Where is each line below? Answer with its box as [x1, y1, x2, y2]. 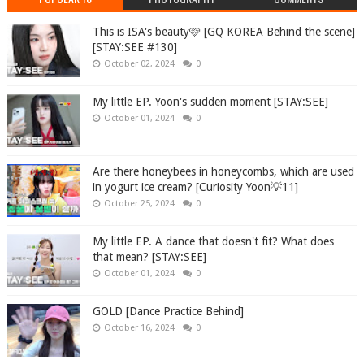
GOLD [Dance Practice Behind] [92, 304, 244, 318]
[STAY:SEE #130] [92, 40, 177, 54]
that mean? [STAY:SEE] [92, 249, 206, 263]
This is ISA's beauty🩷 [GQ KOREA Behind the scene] [92, 24, 355, 38]
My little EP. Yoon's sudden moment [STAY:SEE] [92, 94, 328, 108]
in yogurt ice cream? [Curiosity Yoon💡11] [92, 180, 298, 193]
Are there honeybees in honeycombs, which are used [92, 164, 354, 178]
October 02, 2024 [103, 58, 175, 69]
